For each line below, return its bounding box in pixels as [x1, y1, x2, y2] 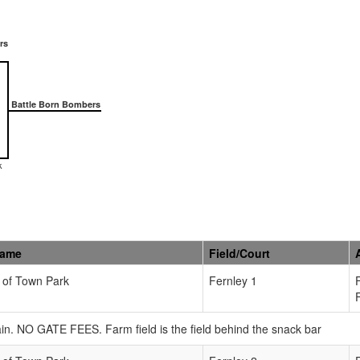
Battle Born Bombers [9, 97, 100, 110]
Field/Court [209, 244, 270, 261]
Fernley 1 [209, 272, 257, 288]
